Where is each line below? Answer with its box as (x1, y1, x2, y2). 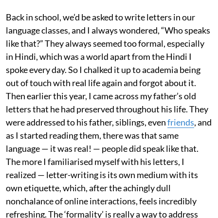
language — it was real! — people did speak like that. (6, 143, 199, 154)
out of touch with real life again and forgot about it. (6, 77, 196, 88)
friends (167, 116, 194, 127)
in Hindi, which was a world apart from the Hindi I (6, 51, 192, 62)
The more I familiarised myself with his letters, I (6, 156, 184, 167)
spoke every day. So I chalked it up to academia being (6, 64, 200, 75)
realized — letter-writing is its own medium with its (6, 169, 198, 180)
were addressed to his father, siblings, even (6, 116, 167, 127)
